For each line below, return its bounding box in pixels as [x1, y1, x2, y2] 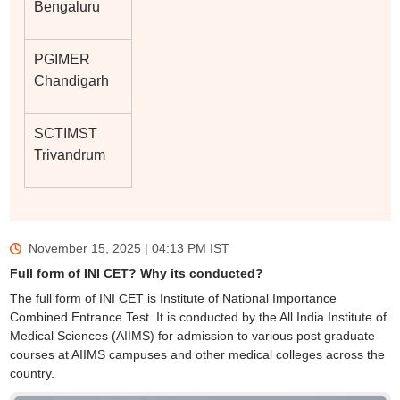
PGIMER [33, 51, 90, 67]
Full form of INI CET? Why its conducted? [9, 265, 263, 280]
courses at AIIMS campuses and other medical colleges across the [9, 346, 385, 362]
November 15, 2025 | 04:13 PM [28, 240, 206, 255]
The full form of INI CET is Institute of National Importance [9, 290, 337, 305]
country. [9, 365, 58, 380]
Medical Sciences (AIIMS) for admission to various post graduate [9, 328, 375, 343]
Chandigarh [33, 72, 109, 88]
